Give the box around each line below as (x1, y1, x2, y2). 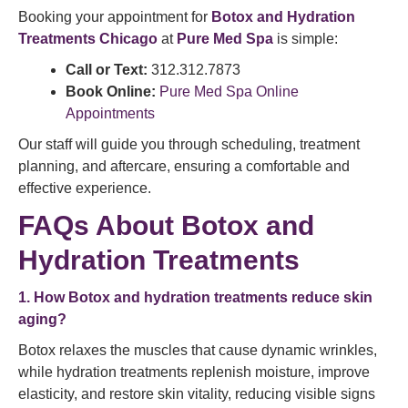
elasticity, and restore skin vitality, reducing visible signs (18, 386, 375, 402)
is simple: (273, 31, 338, 46)
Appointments (66, 106, 155, 121)
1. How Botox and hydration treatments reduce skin (18, 290, 372, 305)
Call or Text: (66, 62, 148, 77)
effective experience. (18, 180, 151, 196)
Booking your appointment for (18, 9, 211, 25)
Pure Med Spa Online (156, 84, 299, 99)
